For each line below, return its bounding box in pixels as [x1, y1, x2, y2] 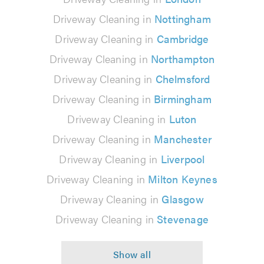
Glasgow [161, 191, 204, 206]
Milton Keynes [148, 171, 217, 186]
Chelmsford [155, 71, 210, 86]
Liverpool [160, 151, 205, 166]
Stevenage [157, 211, 209, 226]
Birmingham [154, 91, 212, 106]
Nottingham [154, 11, 212, 26]
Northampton [151, 51, 215, 66]
